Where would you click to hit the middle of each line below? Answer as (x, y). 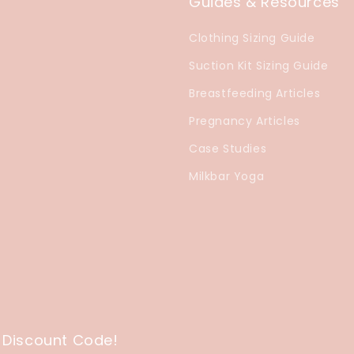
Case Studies (228, 149)
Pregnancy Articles (245, 121)
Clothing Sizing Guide (252, 38)
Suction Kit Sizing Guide (259, 66)
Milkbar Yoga (227, 176)
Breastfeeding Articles (255, 93)
